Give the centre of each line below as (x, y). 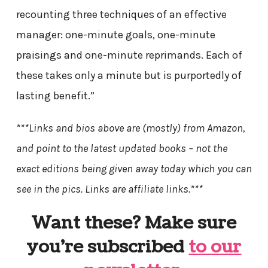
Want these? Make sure (134, 223)
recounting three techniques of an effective (121, 15)
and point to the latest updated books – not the (121, 149)
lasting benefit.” (55, 96)
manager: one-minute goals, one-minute (115, 35)
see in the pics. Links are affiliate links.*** (109, 189)
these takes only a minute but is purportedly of (129, 76)
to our (215, 247)
